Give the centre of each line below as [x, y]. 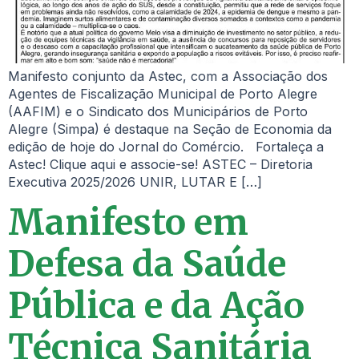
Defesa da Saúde [147, 264]
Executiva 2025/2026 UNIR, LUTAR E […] [135, 182]
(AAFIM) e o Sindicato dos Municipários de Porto [158, 111]
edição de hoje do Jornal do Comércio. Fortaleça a [166, 147]
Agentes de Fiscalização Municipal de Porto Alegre [163, 94]
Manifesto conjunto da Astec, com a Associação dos [168, 76]
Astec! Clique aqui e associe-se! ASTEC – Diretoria [160, 164]
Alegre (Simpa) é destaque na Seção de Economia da [170, 129]
